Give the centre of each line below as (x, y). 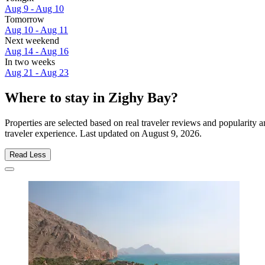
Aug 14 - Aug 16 (37, 51)
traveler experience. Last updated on (73, 133)
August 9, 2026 (170, 133)
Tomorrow (25, 20)
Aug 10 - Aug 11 (36, 30)
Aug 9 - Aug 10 (34, 9)
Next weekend (32, 41)
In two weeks (30, 62)
